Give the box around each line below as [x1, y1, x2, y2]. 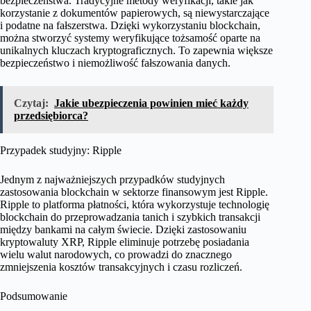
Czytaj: [14, 97, 49, 109]
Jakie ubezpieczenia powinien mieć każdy [54, 97, 249, 109]
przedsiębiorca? [14, 110, 88, 121]
